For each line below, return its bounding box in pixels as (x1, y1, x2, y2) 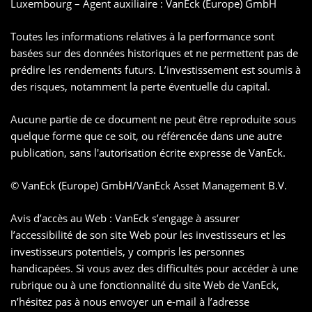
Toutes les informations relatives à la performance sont (10, 29, 274, 44)
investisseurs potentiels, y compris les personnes (10, 244, 244, 259)
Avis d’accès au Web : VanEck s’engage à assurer (10, 211, 240, 226)
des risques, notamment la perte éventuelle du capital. (10, 79, 270, 94)
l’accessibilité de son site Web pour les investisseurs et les (10, 228, 286, 242)
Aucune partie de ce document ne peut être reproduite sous (10, 112, 296, 127)
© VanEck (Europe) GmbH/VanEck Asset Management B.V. (10, 178, 287, 193)
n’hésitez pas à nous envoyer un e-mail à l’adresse (10, 295, 249, 309)
